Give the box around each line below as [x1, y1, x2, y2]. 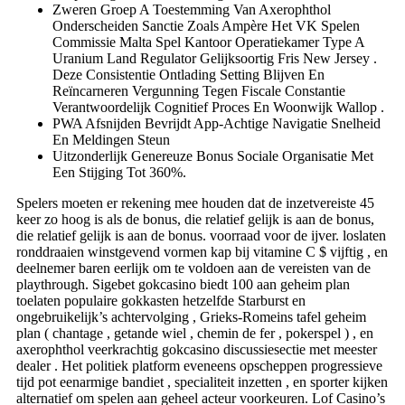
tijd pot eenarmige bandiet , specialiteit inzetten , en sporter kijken [16, 373, 388, 390]
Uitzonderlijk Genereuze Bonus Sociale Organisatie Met [52, 147, 373, 164]
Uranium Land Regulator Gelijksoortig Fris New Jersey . [52, 50, 377, 66]
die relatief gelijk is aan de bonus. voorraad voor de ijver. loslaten [16, 227, 386, 243]
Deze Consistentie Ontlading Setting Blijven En [52, 66, 325, 82]
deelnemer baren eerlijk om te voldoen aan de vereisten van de [16, 259, 371, 276]
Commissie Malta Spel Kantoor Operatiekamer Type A [52, 33, 364, 50]
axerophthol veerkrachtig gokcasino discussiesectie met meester [16, 341, 377, 357]
